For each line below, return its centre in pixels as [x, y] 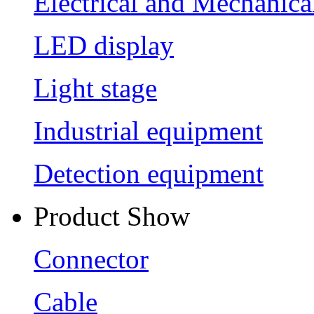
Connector [91, 259]
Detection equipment [149, 173]
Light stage [95, 88]
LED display [104, 45]
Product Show [112, 216]
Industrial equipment [148, 130]
